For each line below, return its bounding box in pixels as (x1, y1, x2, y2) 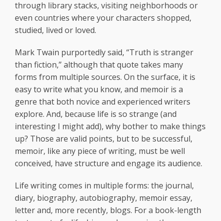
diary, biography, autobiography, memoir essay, (15, 192, 192, 204)
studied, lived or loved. (15, 25, 96, 36)
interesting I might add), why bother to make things (15, 121, 206, 132)
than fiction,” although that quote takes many (15, 59, 183, 71)
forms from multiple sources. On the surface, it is (15, 72, 195, 83)
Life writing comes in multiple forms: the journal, (15, 180, 194, 191)
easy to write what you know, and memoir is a (15, 84, 183, 95)
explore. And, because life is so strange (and (15, 109, 177, 120)
